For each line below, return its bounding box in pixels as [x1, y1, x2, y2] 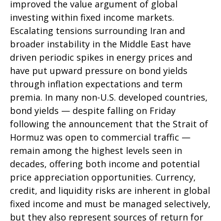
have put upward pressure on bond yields [10, 65, 187, 76]
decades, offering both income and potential [10, 158, 200, 170]
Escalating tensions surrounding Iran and [10, 25, 185, 37]
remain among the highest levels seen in [10, 145, 182, 156]
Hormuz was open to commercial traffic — [10, 131, 190, 143]
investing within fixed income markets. [10, 11, 174, 23]
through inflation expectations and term [10, 78, 183, 90]
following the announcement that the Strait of [10, 118, 208, 130]
